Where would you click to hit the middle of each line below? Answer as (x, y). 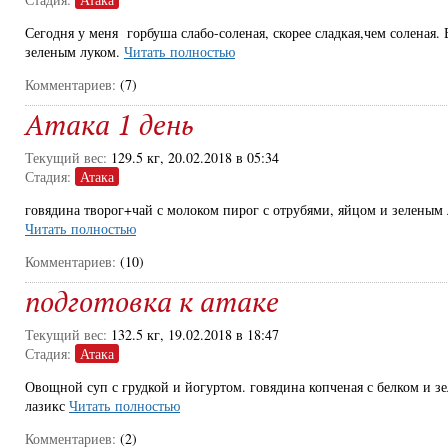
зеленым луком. (74, 51)
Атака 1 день (109, 124)
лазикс (47, 405)
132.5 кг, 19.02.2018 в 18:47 (195, 334)
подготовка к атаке (152, 301)
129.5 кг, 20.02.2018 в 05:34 (195, 157)
